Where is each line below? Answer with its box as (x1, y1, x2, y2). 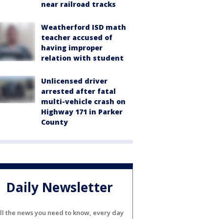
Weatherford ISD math (41, 22, 126, 32)
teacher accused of (41, 33, 112, 42)
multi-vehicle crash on (41, 97, 126, 106)
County (41, 117, 68, 127)
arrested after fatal (41, 87, 116, 96)
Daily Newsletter (6, 178, 113, 197)
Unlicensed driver (41, 76, 108, 86)
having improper (41, 43, 103, 52)
